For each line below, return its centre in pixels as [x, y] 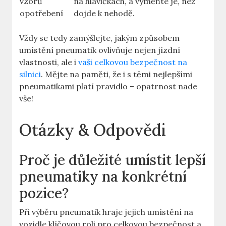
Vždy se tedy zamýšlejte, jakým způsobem [100, 38]
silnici [30, 74]
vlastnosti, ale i [49, 62]
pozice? [44, 193]
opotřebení [42, 13]
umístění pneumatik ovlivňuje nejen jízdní [100, 50]
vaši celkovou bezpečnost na [133, 62]
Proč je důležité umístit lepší [113, 160]
